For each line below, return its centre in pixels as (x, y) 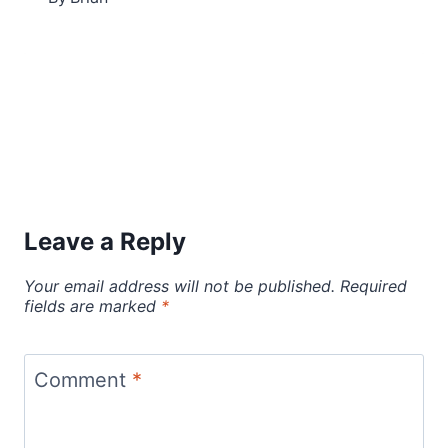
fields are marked (92, 305)
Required (373, 285)
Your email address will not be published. (179, 285)
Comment (83, 379)
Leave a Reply (105, 241)
